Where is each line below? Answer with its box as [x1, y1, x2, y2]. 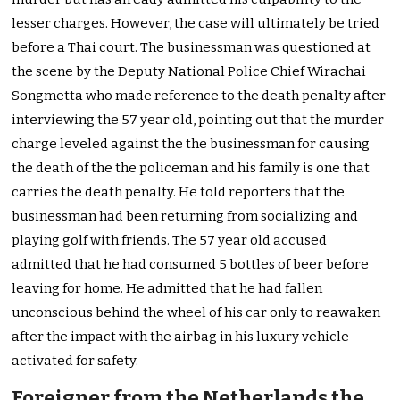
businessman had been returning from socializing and [12, 208, 359, 225]
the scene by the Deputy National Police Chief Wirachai [12, 63, 367, 80]
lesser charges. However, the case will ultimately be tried [12, 15, 380, 32]
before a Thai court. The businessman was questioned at [12, 39, 371, 56]
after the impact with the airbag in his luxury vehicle [12, 329, 350, 346]
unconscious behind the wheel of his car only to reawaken [12, 304, 381, 321]
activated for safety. [12, 353, 139, 370]
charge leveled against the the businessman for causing [12, 136, 371, 153]
